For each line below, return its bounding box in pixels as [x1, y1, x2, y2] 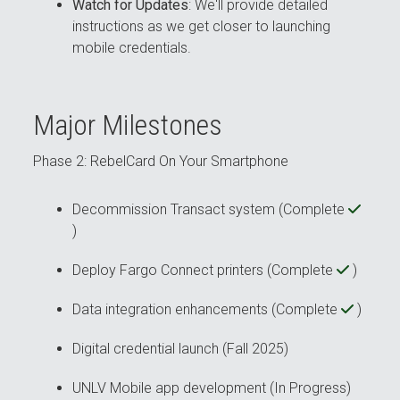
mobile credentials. [72, 39, 192, 57]
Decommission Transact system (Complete [72, 201, 349, 219]
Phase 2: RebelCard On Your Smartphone [33, 153, 289, 171]
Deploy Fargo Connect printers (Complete [72, 262, 337, 279]
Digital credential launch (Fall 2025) [72, 340, 289, 358]
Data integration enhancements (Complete [72, 301, 342, 319]
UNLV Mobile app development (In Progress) [72, 379, 352, 397]
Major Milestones [33, 108, 223, 143]
